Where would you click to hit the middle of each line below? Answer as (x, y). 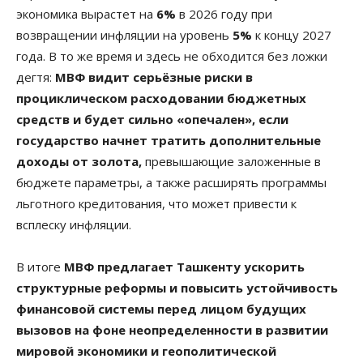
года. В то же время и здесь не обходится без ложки (172, 56)
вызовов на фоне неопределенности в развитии (172, 329)
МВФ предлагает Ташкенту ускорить (184, 266)
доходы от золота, (79, 161)
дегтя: (36, 77)
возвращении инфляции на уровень (124, 34)
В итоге (40, 266)
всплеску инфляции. (74, 224)
